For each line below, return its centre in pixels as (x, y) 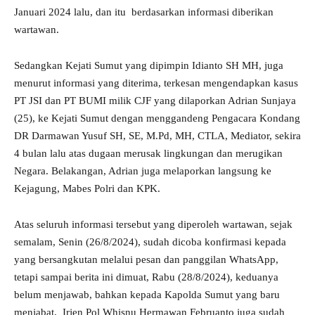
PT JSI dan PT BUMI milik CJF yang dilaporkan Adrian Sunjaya (155, 101)
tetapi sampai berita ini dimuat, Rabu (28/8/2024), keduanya (146, 277)
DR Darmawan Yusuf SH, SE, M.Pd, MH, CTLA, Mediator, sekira (157, 136)
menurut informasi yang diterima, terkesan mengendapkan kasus (156, 83)
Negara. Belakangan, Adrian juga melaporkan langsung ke (143, 171)
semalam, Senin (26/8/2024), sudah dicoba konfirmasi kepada (150, 242)
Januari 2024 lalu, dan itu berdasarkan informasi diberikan (144, 12)
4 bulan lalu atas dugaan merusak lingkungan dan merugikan (148, 154)
